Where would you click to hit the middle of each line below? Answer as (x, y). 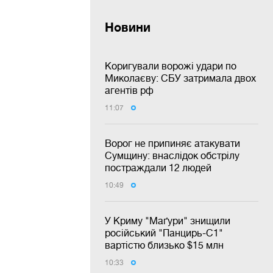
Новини (128, 27)
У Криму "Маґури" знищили (168, 221)
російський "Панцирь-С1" (164, 233)
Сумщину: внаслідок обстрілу (172, 156)
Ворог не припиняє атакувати (172, 144)
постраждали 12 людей (158, 168)
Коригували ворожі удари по (171, 66)
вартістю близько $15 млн (164, 245)
